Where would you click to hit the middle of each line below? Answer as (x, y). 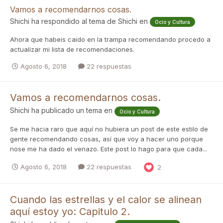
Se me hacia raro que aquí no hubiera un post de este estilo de (109, 129)
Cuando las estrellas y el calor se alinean (106, 199)
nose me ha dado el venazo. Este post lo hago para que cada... (109, 149)
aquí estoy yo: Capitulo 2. (70, 211)
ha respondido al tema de (74, 21)
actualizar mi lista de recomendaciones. (72, 50)
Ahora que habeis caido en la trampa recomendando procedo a (110, 40)
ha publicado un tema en (72, 111)
